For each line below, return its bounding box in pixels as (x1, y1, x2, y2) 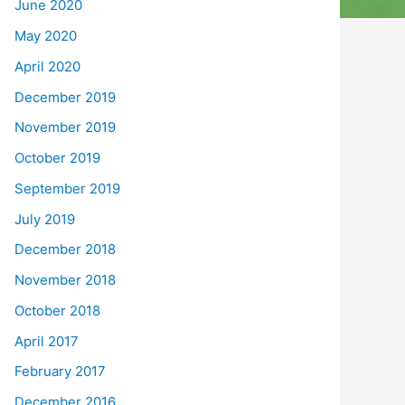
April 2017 (14, 332, 79, 350)
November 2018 (14, 271, 116, 289)
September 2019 (14, 179, 120, 197)
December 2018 (14, 240, 116, 259)
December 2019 (14, 88, 116, 106)
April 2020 (14, 57, 80, 75)
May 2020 (14, 27, 77, 45)
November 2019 (14, 118, 116, 137)
